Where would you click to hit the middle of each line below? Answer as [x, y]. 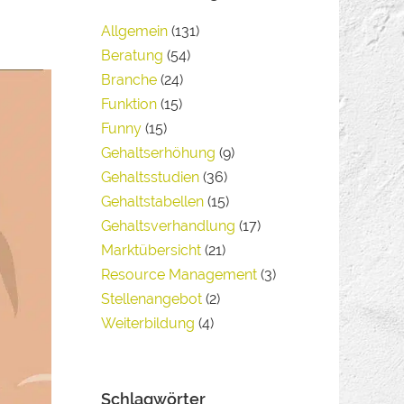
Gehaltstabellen [153, 202]
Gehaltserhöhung [159, 153]
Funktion [129, 104]
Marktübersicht [151, 250]
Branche [129, 80]
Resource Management [179, 275]
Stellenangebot [152, 299]
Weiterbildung [148, 323]
